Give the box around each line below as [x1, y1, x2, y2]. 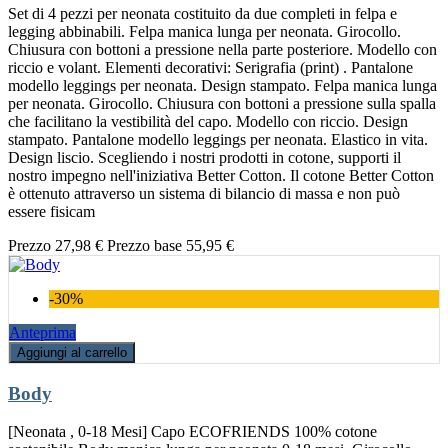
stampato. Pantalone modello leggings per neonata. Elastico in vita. [8, 131, 428, 149]
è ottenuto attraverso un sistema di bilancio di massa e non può [8, 185, 400, 203]
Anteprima [9, 324, 76, 342]
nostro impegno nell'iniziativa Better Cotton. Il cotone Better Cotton [8, 167, 434, 185]
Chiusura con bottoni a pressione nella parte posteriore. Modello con [8, 41, 437, 59]
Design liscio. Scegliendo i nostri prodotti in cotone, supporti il [8, 149, 401, 167]
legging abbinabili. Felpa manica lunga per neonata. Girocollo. [8, 23, 401, 41]
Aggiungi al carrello [17, 345, 127, 361]
